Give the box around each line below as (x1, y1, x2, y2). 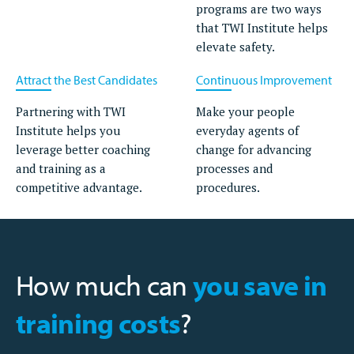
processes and (196, 160, 273, 177)
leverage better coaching (16, 141, 150, 158)
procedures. (196, 179, 260, 196)
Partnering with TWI (16, 104, 126, 120)
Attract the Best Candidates (16, 72, 157, 88)
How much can (16, 266, 194, 303)
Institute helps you (16, 122, 120, 139)
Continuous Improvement (196, 72, 332, 88)
